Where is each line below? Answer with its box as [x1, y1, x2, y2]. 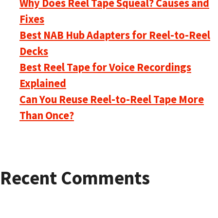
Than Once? [19, 108, 74, 122]
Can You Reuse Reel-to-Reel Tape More [19, 92, 204, 106]
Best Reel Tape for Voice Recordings [19, 60, 191, 74]
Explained [19, 76, 66, 90]
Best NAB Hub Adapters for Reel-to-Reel [19, 28, 210, 42]
